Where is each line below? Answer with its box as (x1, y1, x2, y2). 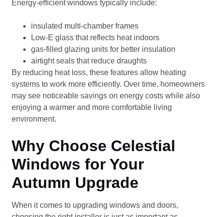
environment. (12, 115, 56, 123)
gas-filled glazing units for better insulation (31, 45, 175, 53)
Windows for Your (12, 155, 144, 173)
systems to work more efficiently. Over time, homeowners (12, 80, 205, 88)
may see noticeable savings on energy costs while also (12, 92, 200, 100)
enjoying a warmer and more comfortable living (12, 103, 172, 111)
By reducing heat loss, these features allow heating (12, 68, 186, 77)
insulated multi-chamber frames (31, 22, 139, 30)
